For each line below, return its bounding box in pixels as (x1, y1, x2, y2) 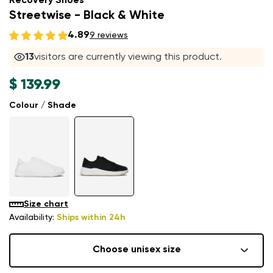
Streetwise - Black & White (9, 10, 165, 23)
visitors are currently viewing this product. (34, 52, 222, 63)
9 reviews (90, 31, 128, 40)
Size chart (24, 199, 68, 208)
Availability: (9, 213, 57, 222)
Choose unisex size (92, 245, 181, 255)
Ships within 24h (57, 213, 126, 222)
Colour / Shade (9, 101, 76, 110)
